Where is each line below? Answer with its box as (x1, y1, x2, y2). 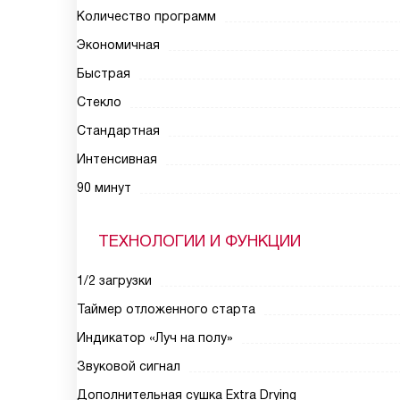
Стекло (77, 95, 121, 109)
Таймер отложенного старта (77, 302, 255, 316)
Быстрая (77, 66, 130, 80)
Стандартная (77, 123, 160, 137)
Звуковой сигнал (77, 359, 180, 373)
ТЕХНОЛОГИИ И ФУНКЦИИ (98, 232, 301, 250)
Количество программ (77, 9, 216, 23)
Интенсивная (77, 152, 157, 166)
